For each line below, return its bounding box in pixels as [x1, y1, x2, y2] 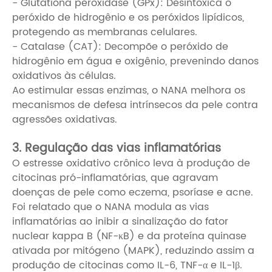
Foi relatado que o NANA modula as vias [12, 199, 209, 216]
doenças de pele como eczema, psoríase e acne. [12, 185, 253, 201]
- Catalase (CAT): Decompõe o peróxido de [12, 39, 228, 55]
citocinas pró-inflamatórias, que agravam [12, 170, 218, 186]
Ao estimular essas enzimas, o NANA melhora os [12, 83, 245, 99]
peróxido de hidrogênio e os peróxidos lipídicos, [12, 10, 244, 26]
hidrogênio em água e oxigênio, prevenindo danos [12, 53, 259, 70]
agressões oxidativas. [12, 112, 117, 128]
